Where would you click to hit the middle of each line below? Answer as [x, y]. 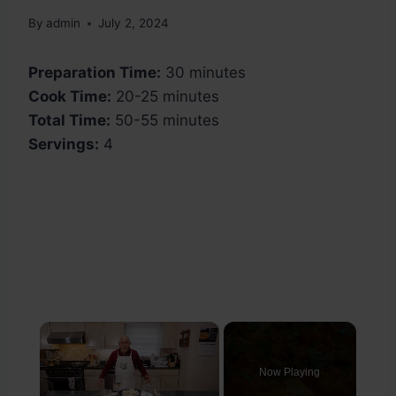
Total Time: [69, 121]
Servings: [64, 145]
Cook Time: [70, 97]
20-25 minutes [165, 97]
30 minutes [203, 73]
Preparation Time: [95, 73]
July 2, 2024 [134, 23]
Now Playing [290, 373]
